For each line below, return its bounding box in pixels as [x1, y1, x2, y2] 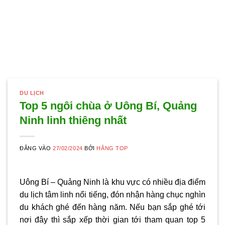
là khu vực [102, 178, 140, 187]
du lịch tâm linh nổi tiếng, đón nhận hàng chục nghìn [20, 190, 205, 199]
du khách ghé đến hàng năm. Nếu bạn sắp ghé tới [20, 203, 205, 212]
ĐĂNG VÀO [20, 145, 53, 152]
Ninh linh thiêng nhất [20, 114, 127, 127]
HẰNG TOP [96, 145, 128, 152]
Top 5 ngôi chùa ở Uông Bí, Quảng [20, 99, 197, 113]
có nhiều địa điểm [142, 178, 206, 187]
